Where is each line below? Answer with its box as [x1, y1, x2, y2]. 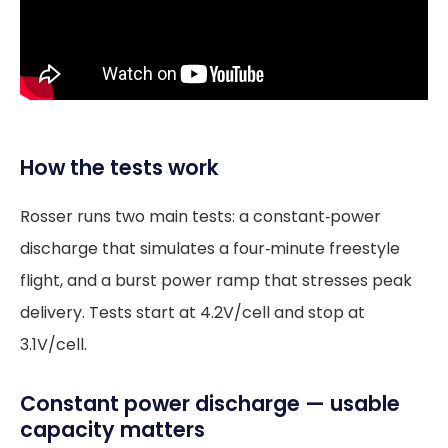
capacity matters [20, 415, 205, 445]
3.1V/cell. [20, 333, 87, 357]
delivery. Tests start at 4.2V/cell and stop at [20, 301, 365, 325]
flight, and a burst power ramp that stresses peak [20, 269, 412, 293]
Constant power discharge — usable [20, 389, 400, 419]
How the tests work [20, 153, 219, 183]
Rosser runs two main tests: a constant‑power [20, 205, 381, 229]
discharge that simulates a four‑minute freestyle [20, 237, 400, 261]
